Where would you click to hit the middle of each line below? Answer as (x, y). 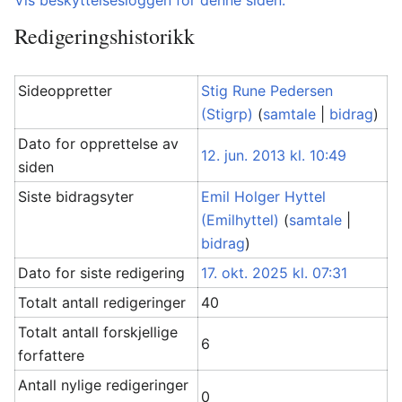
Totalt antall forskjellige (98, 332)
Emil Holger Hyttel (264, 197)
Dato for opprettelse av (99, 144)
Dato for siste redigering (102, 273)
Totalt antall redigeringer (102, 302)
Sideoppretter (66, 91)
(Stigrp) (227, 114)
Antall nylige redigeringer (104, 385)
